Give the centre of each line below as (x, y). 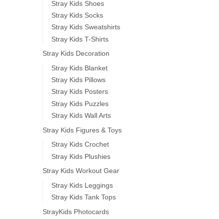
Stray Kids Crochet (80, 144)
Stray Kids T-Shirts (80, 39)
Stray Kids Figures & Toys (82, 130)
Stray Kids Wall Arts (81, 115)
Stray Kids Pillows (78, 80)
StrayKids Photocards (76, 212)
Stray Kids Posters (79, 92)
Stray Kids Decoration (76, 54)
